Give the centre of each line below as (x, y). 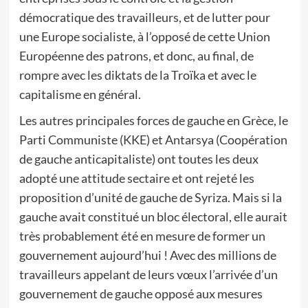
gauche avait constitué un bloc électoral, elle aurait (153, 217)
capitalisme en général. (80, 94)
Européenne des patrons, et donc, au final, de (136, 56)
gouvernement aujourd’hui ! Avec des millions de (147, 255)
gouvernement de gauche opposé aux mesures (141, 294)
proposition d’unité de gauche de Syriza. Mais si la (150, 197)
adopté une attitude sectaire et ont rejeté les (136, 178)
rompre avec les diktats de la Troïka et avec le (137, 75)
